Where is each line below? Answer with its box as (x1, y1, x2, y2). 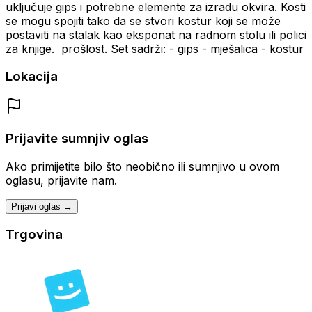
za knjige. (6, 41, 58, 56)
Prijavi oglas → (11, 201, 72, 212)
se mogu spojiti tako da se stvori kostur (6, 13, 215, 28)
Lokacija (6, 68, 58, 85)
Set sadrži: (111, 41, 166, 56)
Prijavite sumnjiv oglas (6, 130, 148, 146)
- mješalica (202, 41, 258, 56)
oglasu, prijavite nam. (6, 173, 117, 187)
